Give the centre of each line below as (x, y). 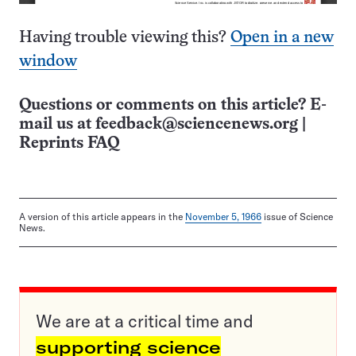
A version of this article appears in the (102, 217)
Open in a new (282, 38)
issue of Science (297, 217)
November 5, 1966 (223, 217)
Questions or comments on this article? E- (173, 106)
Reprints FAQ (69, 144)
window (48, 62)
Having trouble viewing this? (125, 38)
